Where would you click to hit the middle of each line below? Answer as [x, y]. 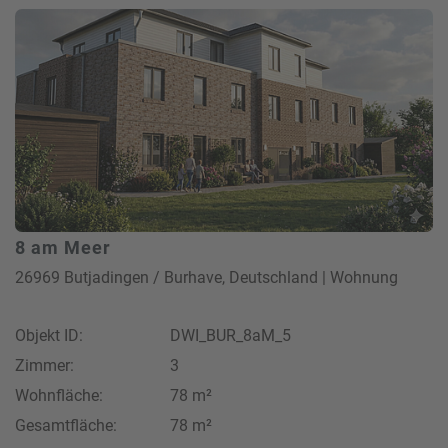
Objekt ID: [49, 336]
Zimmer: [44, 366]
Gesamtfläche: [66, 426]
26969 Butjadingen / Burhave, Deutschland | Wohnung [206, 278]
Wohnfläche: [59, 396]
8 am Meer [63, 248]
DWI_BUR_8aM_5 [230, 336]
